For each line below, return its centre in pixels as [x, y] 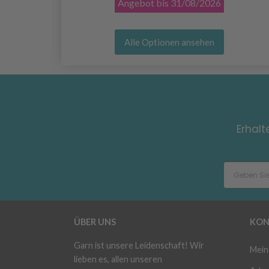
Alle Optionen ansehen [169, 42]
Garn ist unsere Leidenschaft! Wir [139, 246]
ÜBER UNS [95, 222]
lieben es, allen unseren [118, 259]
